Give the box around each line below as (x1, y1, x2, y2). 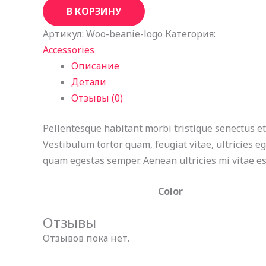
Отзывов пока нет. (43, 232, 129, 245)
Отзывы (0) (71, 91, 123, 105)
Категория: (165, 27, 216, 41)
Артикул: (43, 27, 86, 41)
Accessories (43, 43, 94, 57)
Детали (71, 75, 106, 89)
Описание (71, 59, 119, 73)
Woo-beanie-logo (86, 27, 163, 41)
